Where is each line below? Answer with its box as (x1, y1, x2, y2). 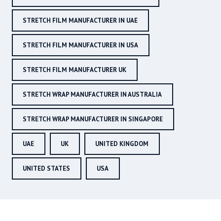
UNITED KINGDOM (95, 140, 148, 148)
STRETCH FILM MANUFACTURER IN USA (23, 41, 138, 50)
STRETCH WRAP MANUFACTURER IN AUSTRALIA (23, 90, 162, 99)
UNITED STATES (23, 164, 70, 173)
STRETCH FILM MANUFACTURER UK (23, 66, 126, 74)
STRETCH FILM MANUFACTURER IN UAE (23, 16, 138, 25)
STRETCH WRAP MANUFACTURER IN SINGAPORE (23, 115, 163, 124)
